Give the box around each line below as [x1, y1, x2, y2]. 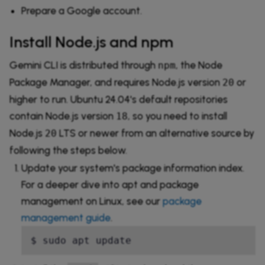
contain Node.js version [9, 109, 116, 122]
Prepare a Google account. [21, 4, 142, 17]
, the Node [176, 59, 222, 71]
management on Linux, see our [21, 195, 163, 207]
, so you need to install [128, 109, 227, 122]
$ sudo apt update [31, 234, 131, 246]
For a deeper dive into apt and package [21, 178, 199, 190]
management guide [21, 211, 111, 224]
